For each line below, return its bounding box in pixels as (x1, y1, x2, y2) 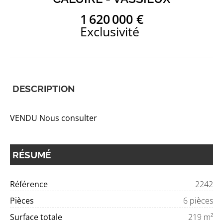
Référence (10, 179, 48, 190)
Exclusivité (80, 23, 139, 40)
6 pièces (183, 195, 213, 206)
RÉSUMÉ (12, 149, 51, 160)
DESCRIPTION (12, 83, 75, 94)
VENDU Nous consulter (10, 112, 97, 123)
